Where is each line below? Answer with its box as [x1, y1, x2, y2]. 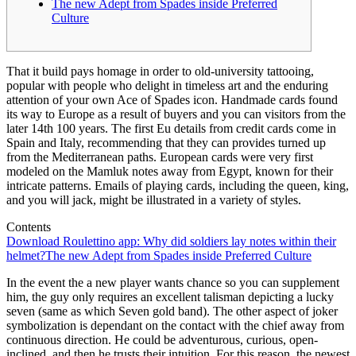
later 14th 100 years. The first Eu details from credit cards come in [6, 121, 336, 135]
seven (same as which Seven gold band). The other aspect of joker [6, 304, 338, 318]
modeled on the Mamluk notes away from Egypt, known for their [6, 164, 333, 178]
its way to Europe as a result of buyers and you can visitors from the [6, 106, 346, 121]
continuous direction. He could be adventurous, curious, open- [6, 332, 318, 346]
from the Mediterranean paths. [6, 149, 160, 164]
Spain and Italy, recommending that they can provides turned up [6, 135, 326, 149]
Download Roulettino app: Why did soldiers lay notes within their [6, 234, 336, 248]
